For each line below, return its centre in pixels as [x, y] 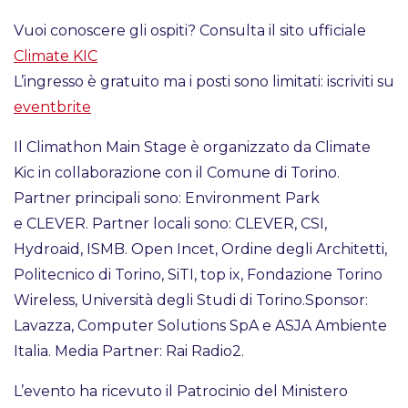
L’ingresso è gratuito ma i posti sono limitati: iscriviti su [204, 82]
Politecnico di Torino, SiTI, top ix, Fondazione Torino [198, 275]
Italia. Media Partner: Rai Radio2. [131, 352]
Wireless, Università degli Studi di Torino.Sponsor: [191, 301]
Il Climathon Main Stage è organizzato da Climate [192, 148]
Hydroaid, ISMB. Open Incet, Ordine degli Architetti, [200, 250]
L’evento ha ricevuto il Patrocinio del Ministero [181, 392]
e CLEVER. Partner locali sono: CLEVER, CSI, [170, 224]
